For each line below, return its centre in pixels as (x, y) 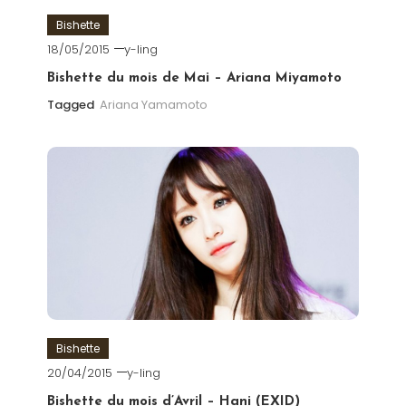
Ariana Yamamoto (153, 104)
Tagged (72, 104)
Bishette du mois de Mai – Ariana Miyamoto (194, 78)
